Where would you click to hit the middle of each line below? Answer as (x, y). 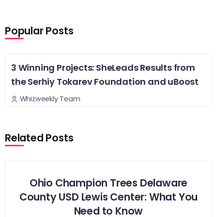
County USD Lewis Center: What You (108, 197)
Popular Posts (39, 31)
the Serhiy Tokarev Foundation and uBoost (105, 81)
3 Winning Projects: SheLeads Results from (103, 67)
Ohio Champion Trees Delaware (108, 183)
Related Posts (39, 138)
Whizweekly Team (50, 99)
